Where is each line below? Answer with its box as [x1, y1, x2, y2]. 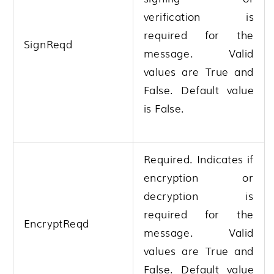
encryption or [144, 169, 254, 185]
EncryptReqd [24, 215, 89, 231]
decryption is [144, 187, 254, 203]
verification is [144, 8, 254, 24]
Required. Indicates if [144, 150, 254, 166]
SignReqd [24, 35, 73, 51]
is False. [144, 100, 185, 116]
